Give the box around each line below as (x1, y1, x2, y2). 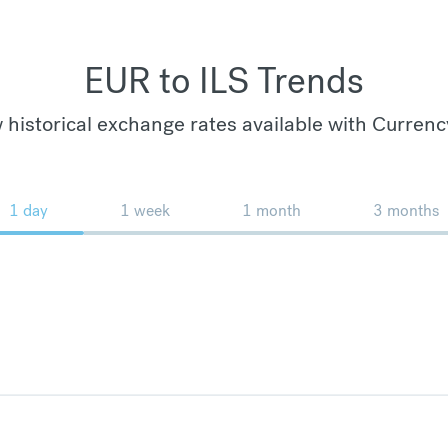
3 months (373, 199, 439, 221)
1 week (120, 199, 170, 221)
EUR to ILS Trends (84, 57, 364, 104)
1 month (242, 199, 301, 221)
